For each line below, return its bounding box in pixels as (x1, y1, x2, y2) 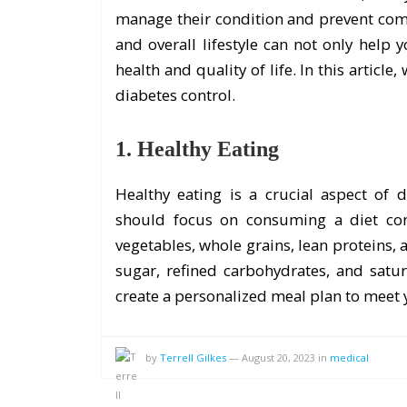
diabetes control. (115, 84, 235, 105)
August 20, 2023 (242, 351, 315, 364)
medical (330, 351, 369, 364)
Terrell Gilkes (160, 351, 226, 364)
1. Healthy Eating (115, 137, 279, 161)
